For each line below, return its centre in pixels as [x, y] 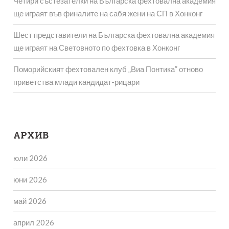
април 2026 [33, 223]
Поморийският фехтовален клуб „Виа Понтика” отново [108, 69]
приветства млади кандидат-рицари [76, 82]
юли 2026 [30, 158]
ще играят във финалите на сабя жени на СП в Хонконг [108, 13]
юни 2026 [30, 180]
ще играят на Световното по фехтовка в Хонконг [96, 47]
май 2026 [30, 201]
